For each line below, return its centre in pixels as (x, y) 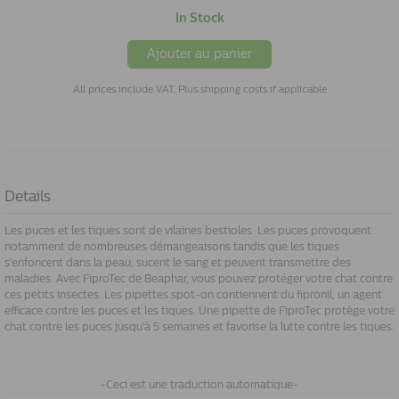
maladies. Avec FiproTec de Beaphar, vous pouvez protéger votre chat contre (199, 279)
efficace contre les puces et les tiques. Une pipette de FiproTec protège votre (199, 311)
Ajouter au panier (199, 54)
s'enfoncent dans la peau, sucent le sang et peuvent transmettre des (178, 263)
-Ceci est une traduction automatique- (199, 385)
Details (28, 196)
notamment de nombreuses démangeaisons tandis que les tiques (172, 247)
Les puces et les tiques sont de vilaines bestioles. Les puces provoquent (188, 231)
